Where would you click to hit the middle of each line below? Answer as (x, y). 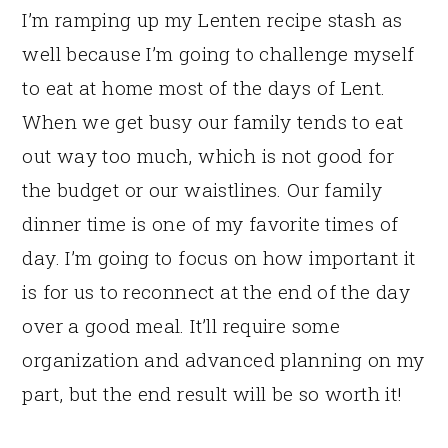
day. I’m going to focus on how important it (219, 258)
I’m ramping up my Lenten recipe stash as (212, 20)
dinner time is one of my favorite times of (210, 224)
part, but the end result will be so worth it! (212, 394)
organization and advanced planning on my (223, 360)
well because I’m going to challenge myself (218, 54)
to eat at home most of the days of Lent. (204, 88)
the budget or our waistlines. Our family (202, 190)
